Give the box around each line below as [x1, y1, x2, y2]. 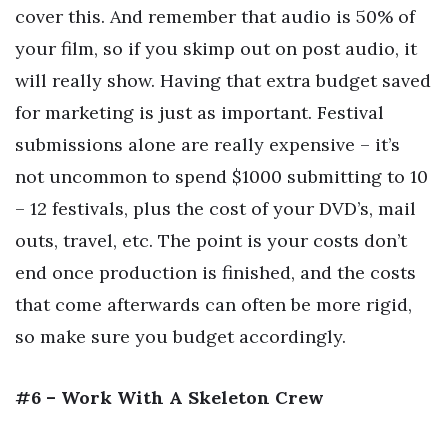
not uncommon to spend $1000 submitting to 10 [15, 164, 428, 188]
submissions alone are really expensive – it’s [15, 132, 400, 156]
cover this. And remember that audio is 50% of [15, 4, 415, 28]
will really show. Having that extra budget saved [15, 68, 431, 92]
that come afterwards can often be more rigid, [15, 292, 412, 316]
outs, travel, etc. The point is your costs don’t [15, 228, 407, 252]
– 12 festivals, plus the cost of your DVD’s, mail [15, 196, 416, 220]
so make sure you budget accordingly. [15, 324, 346, 348]
